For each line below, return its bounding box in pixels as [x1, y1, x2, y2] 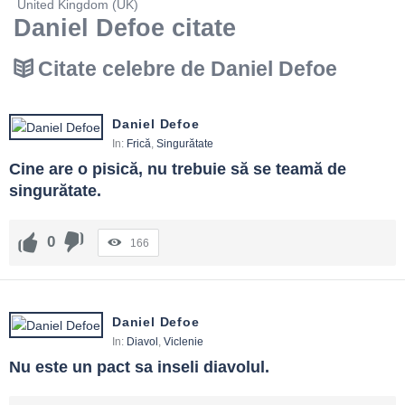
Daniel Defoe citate [14, 14, 236, 42]
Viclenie [164, 335, 203, 349]
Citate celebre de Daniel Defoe [33, 57, 337, 81]
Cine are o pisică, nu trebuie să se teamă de [9, 160, 346, 179]
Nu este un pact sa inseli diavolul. [9, 358, 269, 377]
